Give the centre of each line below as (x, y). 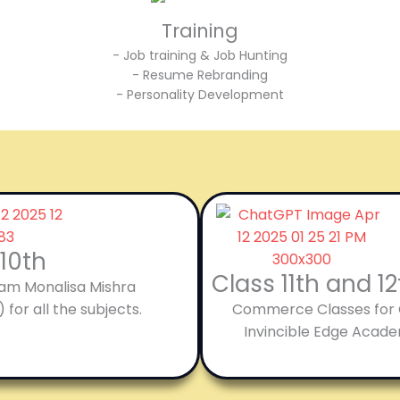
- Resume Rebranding (200, 75)
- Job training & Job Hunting (200, 55)
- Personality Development (200, 95)
